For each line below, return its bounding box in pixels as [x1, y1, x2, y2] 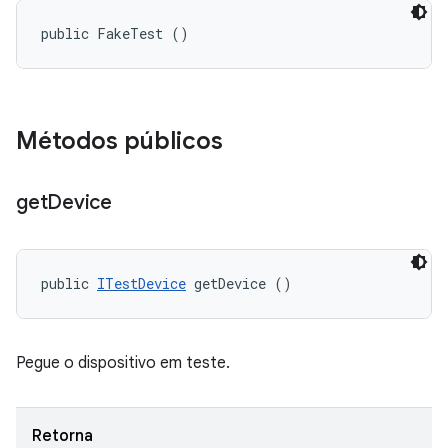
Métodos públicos [16, 126, 223, 156]
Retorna [32, 426, 93, 446]
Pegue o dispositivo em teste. [16, 353, 230, 373]
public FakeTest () [41, 24, 189, 43]
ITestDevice [97, 274, 186, 293]
